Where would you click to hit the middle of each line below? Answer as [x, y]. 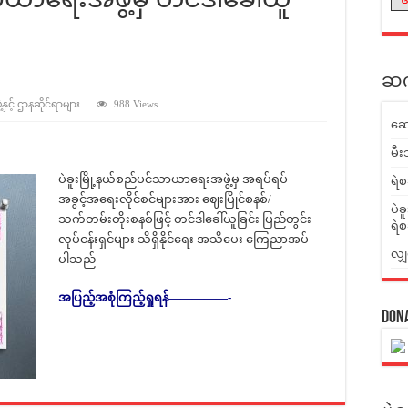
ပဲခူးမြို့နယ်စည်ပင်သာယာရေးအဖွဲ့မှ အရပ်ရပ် [173, 179]
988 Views [136, 104]
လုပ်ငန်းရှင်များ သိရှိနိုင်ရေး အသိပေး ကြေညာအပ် [184, 239]
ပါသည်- [79, 259]
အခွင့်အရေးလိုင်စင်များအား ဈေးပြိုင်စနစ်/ [165, 199]
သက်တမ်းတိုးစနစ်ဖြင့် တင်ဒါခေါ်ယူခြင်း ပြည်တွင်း [185, 219]
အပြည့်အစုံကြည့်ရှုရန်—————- [145, 297]
